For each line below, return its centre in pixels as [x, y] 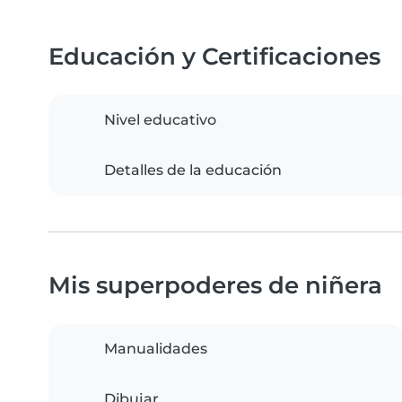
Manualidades [156, 349]
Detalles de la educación [193, 170]
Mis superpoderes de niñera [215, 285]
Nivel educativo [160, 120]
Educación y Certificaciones [214, 57]
